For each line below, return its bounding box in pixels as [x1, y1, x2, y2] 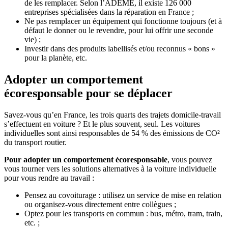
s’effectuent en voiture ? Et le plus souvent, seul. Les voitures [4, 119, 200, 128]
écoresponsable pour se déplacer [4, 86, 173, 100]
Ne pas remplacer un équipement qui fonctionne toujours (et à [24, 17, 222, 25]
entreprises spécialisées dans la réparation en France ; [24, 8, 194, 16]
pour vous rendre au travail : [4, 173, 96, 182]
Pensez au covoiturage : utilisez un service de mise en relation [24, 190, 221, 199]
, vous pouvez [167, 155, 212, 164]
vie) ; [24, 35, 41, 44]
